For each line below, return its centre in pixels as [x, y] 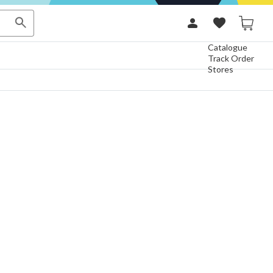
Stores [221, 69]
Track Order [231, 58]
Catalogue [228, 47]
